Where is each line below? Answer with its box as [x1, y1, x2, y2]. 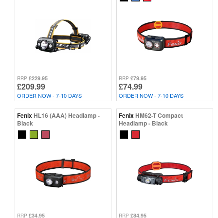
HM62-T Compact [135, 110, 183, 120]
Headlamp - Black [119, 118, 168, 127]
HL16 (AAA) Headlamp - [34, 110, 100, 120]
